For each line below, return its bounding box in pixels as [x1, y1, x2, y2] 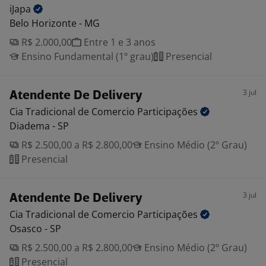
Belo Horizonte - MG [9, 17, 100, 30]
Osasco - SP [9, 222, 61, 235]
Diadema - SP [9, 119, 69, 132]
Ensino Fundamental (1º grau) [19, 50, 154, 63]
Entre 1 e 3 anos [81, 36, 156, 49]
